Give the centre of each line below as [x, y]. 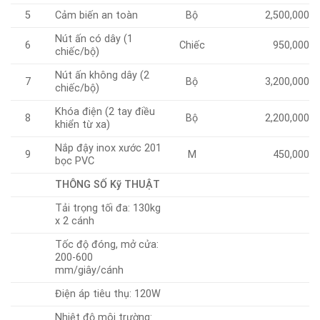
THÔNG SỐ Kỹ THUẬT [108, 184]
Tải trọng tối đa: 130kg [108, 208]
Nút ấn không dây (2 [102, 75]
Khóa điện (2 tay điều [105, 111]
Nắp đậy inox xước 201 [109, 148]
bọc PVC [75, 161]
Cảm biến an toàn [97, 15]
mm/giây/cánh [90, 270]
